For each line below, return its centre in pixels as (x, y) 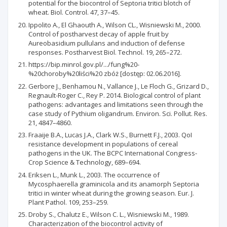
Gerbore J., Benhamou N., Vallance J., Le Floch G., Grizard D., (119, 86)
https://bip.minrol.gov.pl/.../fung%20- (84, 64)
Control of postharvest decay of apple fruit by (99, 34)
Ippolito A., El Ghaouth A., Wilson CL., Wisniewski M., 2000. (115, 25)
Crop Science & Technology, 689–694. (85, 162)
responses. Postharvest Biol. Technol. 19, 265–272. (105, 52)
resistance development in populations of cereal (103, 144)
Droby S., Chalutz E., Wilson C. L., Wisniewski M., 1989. (109, 214)
